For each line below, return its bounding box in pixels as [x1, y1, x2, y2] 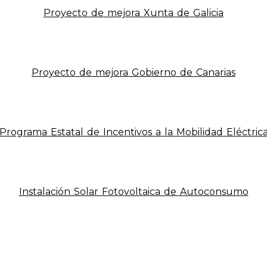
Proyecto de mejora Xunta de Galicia [44, 7, 223, 18]
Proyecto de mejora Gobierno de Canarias [32, 66, 235, 78]
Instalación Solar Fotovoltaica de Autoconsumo [18, 185, 249, 197]
